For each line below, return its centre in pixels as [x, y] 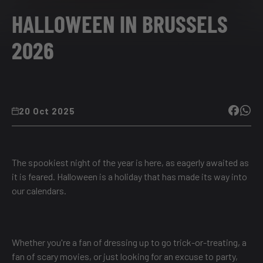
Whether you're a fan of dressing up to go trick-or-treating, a [129, 242]
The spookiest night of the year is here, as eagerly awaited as [130, 163]
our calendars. [39, 191]
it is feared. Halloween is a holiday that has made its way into [129, 177]
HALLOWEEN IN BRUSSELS [120, 24]
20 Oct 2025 [47, 111]
